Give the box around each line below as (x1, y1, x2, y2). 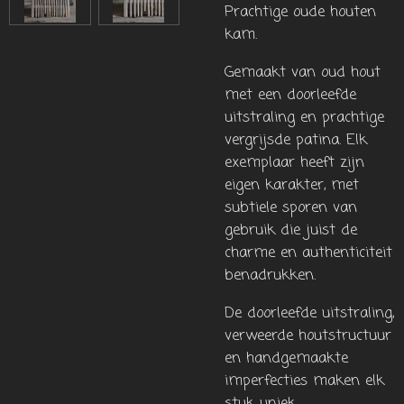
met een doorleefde (225, 84, 356, 107)
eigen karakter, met (225, 174, 359, 197)
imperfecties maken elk (225, 369, 384, 392)
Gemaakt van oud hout (225, 61, 381, 85)
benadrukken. (225, 264, 316, 288)
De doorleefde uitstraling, (225, 301, 394, 325)
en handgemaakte (225, 346, 348, 370)
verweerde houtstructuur (225, 324, 391, 347)
